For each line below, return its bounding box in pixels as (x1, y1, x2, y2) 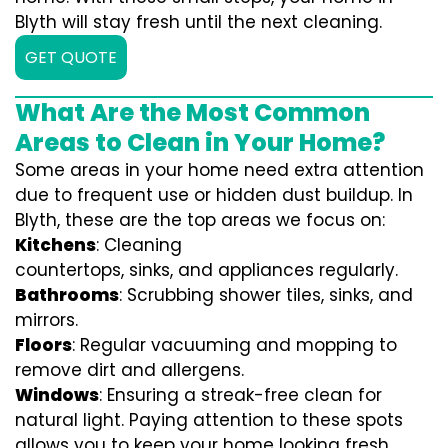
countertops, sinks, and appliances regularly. (15, 258, 398, 282)
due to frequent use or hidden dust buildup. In (15, 183, 413, 207)
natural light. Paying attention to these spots (15, 408, 403, 432)
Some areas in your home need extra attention (15, 158, 424, 182)
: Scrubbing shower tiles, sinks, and (119, 283, 413, 307)
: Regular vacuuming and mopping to (72, 333, 397, 357)
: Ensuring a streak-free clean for (99, 383, 382, 407)
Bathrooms (15, 283, 119, 307)
